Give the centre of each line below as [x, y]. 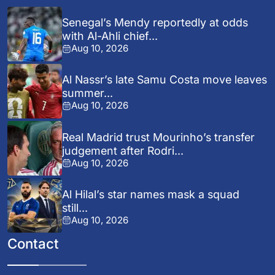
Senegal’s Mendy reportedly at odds [155, 23]
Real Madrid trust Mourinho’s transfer [159, 137]
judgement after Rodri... [123, 150]
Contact [33, 244]
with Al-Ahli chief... [110, 36]
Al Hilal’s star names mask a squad [151, 194]
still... [75, 207]
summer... [88, 93]
